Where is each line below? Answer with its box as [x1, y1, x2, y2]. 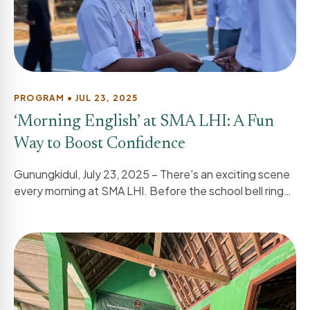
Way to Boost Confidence [14, 136, 185, 153]
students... [14, 200, 71, 215]
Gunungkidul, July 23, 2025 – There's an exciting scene [14, 167, 290, 182]
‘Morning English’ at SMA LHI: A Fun [14, 113, 274, 131]
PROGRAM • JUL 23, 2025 [14, 93, 138, 104]
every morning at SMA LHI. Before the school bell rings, [14, 183, 292, 199]
